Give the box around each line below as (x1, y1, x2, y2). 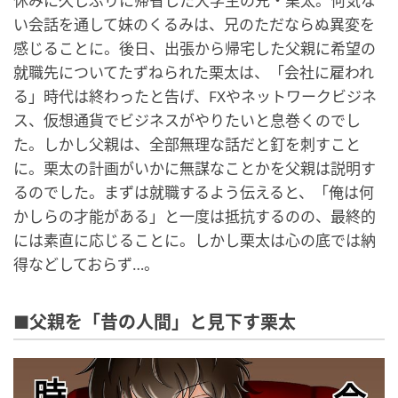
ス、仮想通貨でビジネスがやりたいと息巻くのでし (13, 110, 361, 131)
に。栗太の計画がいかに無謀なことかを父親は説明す (13, 158, 376, 179)
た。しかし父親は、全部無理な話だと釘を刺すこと (13, 134, 361, 155)
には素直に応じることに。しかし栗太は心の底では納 (13, 230, 376, 251)
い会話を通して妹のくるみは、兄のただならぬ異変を (13, 14, 375, 35)
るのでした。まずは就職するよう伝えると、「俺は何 (13, 182, 374, 203)
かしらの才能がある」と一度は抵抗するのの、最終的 (13, 206, 376, 227)
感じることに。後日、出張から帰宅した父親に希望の (13, 38, 376, 59)
